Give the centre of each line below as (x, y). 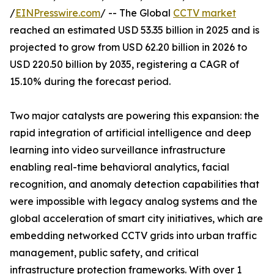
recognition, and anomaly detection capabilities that (135, 184)
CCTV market (205, 13)
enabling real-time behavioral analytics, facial (120, 167)
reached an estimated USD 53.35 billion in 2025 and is (135, 30)
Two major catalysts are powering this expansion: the (135, 116)
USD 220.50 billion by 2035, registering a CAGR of (124, 65)
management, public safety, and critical (104, 253)
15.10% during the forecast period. (90, 82)
